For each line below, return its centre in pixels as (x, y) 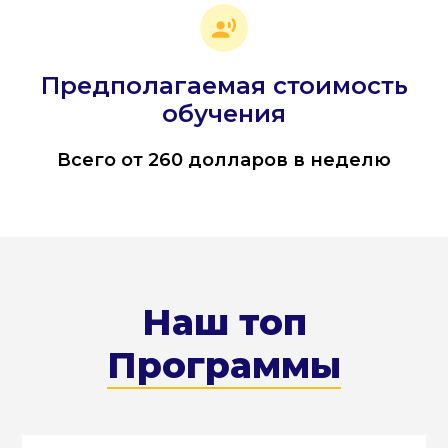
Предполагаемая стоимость (224, 86)
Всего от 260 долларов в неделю (224, 160)
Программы (224, 365)
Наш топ (224, 322)
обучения (224, 114)
